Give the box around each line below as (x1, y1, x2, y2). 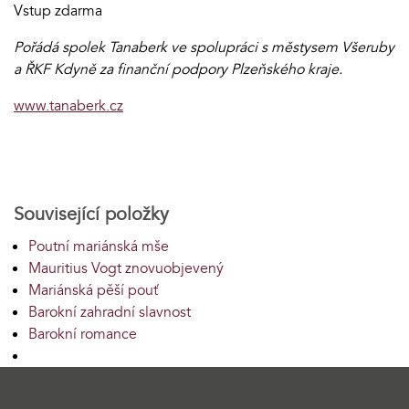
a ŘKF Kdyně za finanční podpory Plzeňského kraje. (14, 58, 342, 79)
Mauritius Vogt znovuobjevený (28, 257, 224, 278)
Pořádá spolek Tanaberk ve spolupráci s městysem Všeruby (14, 37, 394, 58)
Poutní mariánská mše (28, 236, 169, 257)
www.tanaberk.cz (14, 95, 123, 116)
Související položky (14, 201, 169, 226)
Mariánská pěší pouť (28, 279, 158, 300)
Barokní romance (28, 323, 137, 344)
